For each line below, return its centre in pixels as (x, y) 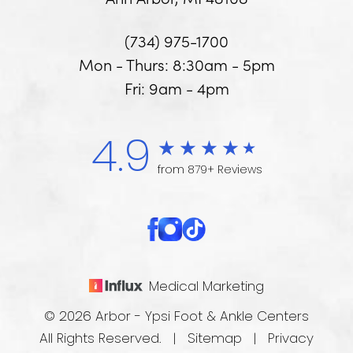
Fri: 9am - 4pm (176, 87)
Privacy (291, 339)
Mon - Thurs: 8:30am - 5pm (176, 64)
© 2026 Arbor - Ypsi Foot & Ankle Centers (176, 317)
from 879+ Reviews (210, 170)
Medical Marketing (207, 287)
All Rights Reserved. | (113, 339)
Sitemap (215, 339)
